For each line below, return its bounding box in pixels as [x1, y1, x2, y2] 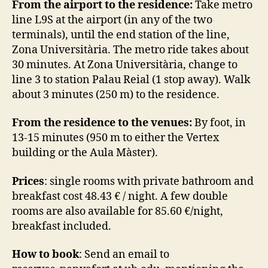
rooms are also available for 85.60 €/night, [12, 204, 223, 218]
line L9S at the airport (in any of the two [12, 13, 212, 27]
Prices [12, 174, 44, 188]
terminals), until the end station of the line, [12, 28, 230, 42]
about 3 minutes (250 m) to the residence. [12, 87, 220, 102]
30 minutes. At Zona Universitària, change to [12, 57, 237, 72]
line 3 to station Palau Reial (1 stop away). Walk [12, 72, 251, 87]
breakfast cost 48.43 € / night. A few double [12, 189, 228, 203]
